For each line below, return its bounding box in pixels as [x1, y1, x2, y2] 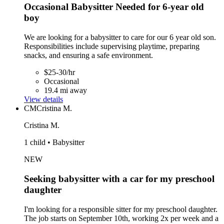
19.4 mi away [44, 86, 87, 95]
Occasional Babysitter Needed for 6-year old [24, 1, 204, 12]
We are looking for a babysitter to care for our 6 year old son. [24, 33, 216, 42]
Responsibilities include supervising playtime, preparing [24, 42, 199, 51]
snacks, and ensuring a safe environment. [24, 51, 153, 60]
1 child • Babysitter [24, 138, 84, 147]
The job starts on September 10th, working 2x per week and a [24, 213, 218, 222]
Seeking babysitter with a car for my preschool [24, 173, 214, 184]
